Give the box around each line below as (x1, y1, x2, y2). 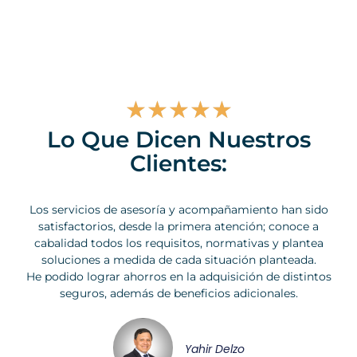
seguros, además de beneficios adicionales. (59, 285, 298, 300)
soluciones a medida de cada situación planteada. (41, 252, 316, 267)
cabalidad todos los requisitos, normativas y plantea (33, 235, 324, 250)
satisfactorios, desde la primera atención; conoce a (38, 218, 319, 233)
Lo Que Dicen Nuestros (46, 126, 311, 154)
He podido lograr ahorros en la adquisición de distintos (25, 269, 331, 284)
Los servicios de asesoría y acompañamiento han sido (29, 202, 328, 217)
